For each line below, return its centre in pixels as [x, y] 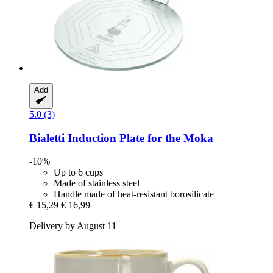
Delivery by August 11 [73, 226]
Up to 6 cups [78, 172]
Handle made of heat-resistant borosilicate [134, 194]
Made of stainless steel [97, 183]
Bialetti [47, 138]
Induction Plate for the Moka [139, 138]
